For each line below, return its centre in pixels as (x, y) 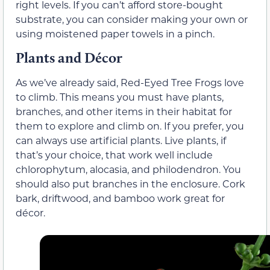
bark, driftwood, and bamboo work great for (120, 198)
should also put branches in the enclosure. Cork (130, 184)
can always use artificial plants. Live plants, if (121, 140)
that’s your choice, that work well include (114, 155)
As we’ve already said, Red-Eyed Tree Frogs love (130, 83)
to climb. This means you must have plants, (120, 97)
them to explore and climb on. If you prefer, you (130, 126)
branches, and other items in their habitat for (124, 111)
